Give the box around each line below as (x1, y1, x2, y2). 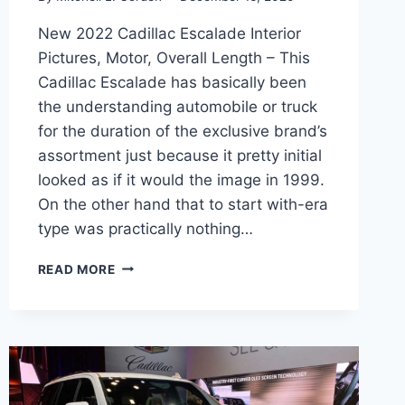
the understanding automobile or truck (37, 97, 317, 116)
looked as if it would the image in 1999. (37, 170, 325, 189)
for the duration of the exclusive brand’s (37, 121, 327, 140)
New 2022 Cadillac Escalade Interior (37, 24, 301, 42)
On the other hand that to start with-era (37, 194, 328, 213)
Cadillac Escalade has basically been (37, 72, 306, 91)
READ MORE (37, 261, 116, 277)
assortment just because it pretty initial (37, 146, 322, 165)
